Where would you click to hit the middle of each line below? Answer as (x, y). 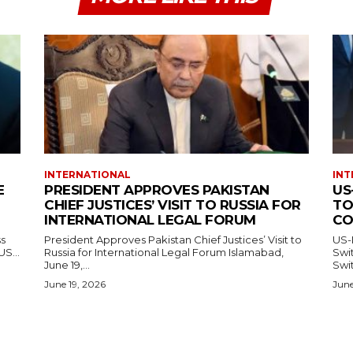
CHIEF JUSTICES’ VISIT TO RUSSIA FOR (173, 205)
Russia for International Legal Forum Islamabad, (136, 253)
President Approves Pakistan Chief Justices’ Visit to (173, 240)
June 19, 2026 (75, 284)
